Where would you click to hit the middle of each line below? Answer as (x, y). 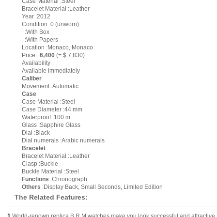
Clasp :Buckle (40, 164)
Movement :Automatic (50, 86)
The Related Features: (51, 197)
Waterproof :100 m (46, 117)
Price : (31, 55)
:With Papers (40, 40)
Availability (36, 63)
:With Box (36, 32)
